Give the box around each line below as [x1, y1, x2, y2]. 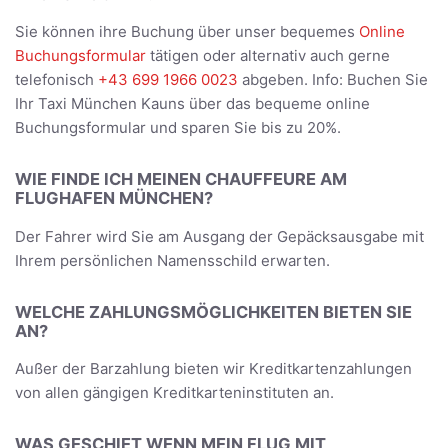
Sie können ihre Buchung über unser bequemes [15, 22, 359, 42]
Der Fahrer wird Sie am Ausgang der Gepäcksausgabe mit [15, 226, 424, 246]
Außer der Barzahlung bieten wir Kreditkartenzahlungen [15, 359, 412, 379]
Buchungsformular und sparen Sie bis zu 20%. [15, 118, 341, 138]
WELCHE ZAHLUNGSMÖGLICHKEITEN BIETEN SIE [15, 301, 412, 322]
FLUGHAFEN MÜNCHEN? [15, 188, 213, 209]
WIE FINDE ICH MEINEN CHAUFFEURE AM [15, 169, 347, 190]
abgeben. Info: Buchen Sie [238, 70, 428, 90]
